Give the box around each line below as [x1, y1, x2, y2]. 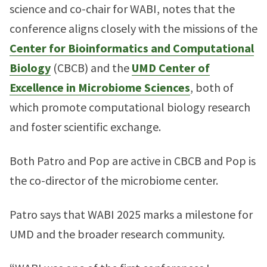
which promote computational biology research [10, 100, 250, 114]
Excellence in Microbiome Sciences [10, 80, 190, 95]
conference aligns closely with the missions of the [10, 21, 257, 36]
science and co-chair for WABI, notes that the [10, 1, 235, 16]
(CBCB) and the [51, 60, 132, 75]
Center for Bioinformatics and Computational [10, 41, 254, 55]
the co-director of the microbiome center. [10, 173, 218, 188]
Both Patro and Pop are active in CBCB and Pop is [10, 153, 256, 168]
